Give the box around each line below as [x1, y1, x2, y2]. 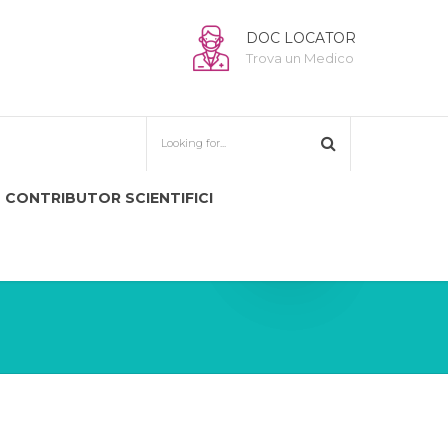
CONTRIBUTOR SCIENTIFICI [5, 189, 213, 207]
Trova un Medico [246, 50, 354, 66]
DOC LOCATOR [246, 29, 356, 47]
